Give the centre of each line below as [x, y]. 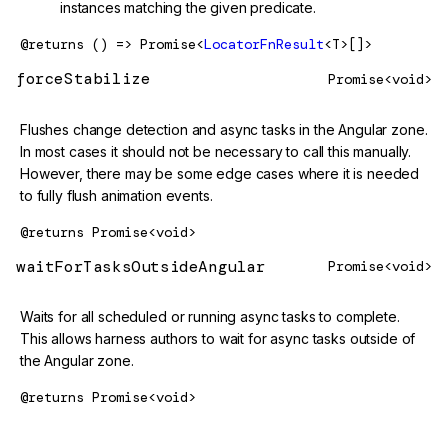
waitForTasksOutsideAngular [141, 266]
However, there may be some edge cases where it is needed [220, 173]
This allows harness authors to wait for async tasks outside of [218, 338]
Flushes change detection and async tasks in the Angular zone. [224, 129]
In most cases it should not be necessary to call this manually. [216, 151]
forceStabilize [83, 79]
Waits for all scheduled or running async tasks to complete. [210, 316]
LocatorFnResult [264, 44]
